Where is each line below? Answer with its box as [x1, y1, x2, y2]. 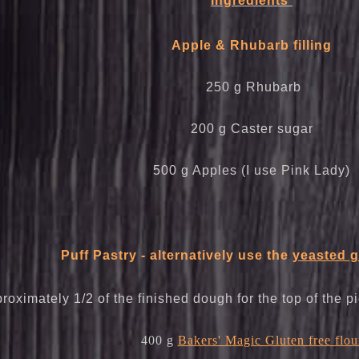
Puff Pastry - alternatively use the [61, 248, 292, 263]
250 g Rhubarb [205, 80, 301, 95]
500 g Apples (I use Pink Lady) [153, 163, 350, 178]
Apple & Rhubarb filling [171, 38, 332, 53]
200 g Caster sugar [190, 122, 313, 136]
